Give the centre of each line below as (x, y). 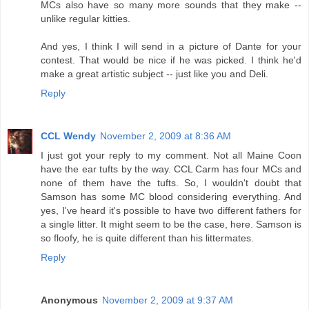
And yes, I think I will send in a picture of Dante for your (171, 47)
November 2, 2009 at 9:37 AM (168, 300)
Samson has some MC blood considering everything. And (171, 197)
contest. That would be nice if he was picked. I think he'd (171, 60)
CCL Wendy (68, 136)
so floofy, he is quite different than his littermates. (147, 238)
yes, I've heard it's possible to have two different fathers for (171, 211)
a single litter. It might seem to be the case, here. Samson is (171, 225)
